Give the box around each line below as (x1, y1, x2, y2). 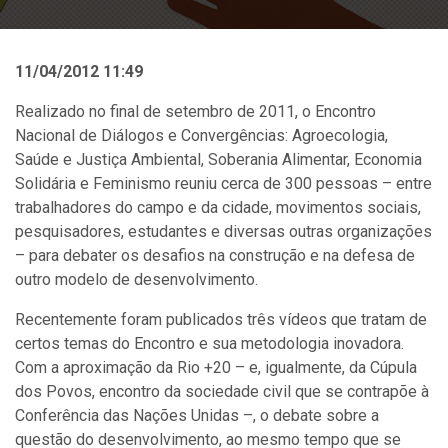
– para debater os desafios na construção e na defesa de (15, 246, 415, 265)
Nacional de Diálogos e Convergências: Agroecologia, (15, 126, 388, 145)
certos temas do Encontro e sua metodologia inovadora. (15, 334, 404, 353)
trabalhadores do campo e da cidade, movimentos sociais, (15, 198, 421, 217)
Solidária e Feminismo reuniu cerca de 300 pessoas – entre (15, 174, 432, 193)
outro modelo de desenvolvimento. (15, 270, 258, 289)
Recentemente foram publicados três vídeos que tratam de (15, 310, 427, 329)
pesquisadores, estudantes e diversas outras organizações (15, 222, 432, 241)
